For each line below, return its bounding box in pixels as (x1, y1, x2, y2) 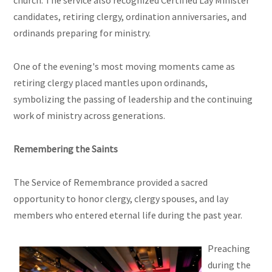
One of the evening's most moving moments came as (13, 60, 236, 73)
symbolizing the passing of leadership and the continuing (13, 93, 253, 106)
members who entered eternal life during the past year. (13, 209, 243, 222)
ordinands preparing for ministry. (13, 27, 151, 39)
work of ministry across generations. (13, 109, 166, 122)
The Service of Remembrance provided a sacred (13, 176, 208, 189)
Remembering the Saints (13, 143, 118, 155)
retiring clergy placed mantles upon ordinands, (13, 76, 208, 89)
